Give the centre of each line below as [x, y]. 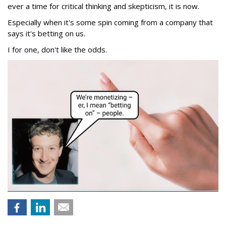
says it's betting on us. [47, 33]
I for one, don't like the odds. [57, 49]
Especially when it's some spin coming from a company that [110, 22]
